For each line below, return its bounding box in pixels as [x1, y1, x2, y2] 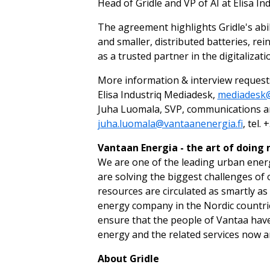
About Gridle [97, 252, 159, 265]
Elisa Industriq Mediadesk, [97, 88, 218, 101]
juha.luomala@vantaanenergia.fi [97, 117, 243, 130]
